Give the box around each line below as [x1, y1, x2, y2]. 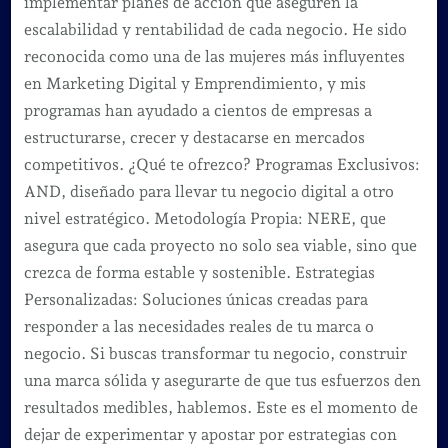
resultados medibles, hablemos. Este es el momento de [23, 397, 418, 417]
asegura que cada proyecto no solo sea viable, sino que [23, 235, 417, 255]
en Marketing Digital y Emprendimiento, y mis [23, 73, 366, 93]
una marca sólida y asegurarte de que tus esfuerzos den [23, 370, 421, 390]
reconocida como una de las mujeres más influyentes [23, 46, 405, 66]
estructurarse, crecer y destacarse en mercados [23, 127, 365, 147]
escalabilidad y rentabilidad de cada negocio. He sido [23, 19, 407, 39]
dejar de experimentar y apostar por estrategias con [23, 424, 397, 444]
